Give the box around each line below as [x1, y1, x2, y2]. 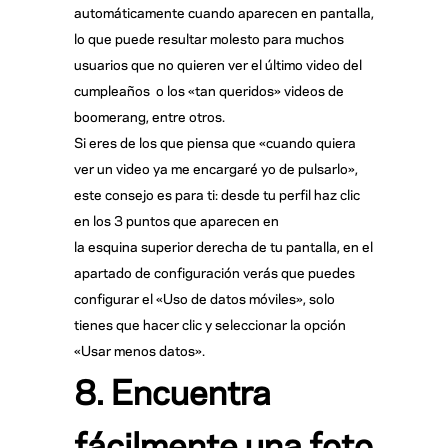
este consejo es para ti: [74, 184, 218, 204]
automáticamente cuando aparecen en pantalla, [74, 2, 374, 22]
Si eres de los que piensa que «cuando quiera [74, 132, 356, 152]
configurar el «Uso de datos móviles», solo [74, 288, 335, 308]
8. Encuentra [74, 365, 271, 414]
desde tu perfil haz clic [221, 184, 360, 204]
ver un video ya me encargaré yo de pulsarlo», [74, 158, 358, 178]
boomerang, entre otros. [74, 106, 225, 126]
